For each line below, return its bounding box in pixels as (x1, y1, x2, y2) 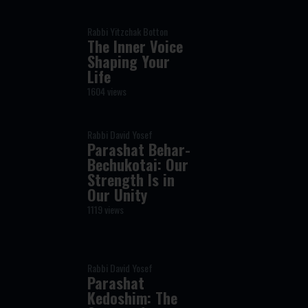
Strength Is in (87, 168, 175, 190)
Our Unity (87, 184, 148, 206)
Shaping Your (87, 50, 170, 72)
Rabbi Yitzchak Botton (87, 24, 168, 38)
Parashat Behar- (87, 138, 191, 160)
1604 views (87, 84, 127, 98)
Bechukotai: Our (87, 153, 189, 175)
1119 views (87, 202, 124, 217)
